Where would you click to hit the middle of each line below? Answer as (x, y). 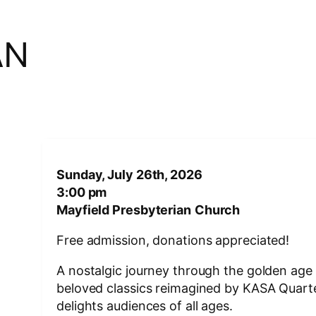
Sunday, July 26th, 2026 (129, 174)
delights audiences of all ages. (145, 305)
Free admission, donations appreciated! (173, 240)
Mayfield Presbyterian (124, 209)
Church (217, 209)
